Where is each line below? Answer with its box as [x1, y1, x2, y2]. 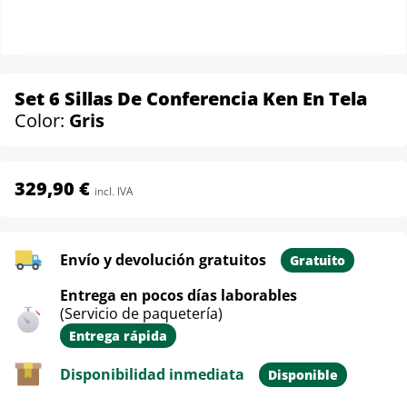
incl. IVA [94, 184, 133, 199]
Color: [15, 108, 69, 133]
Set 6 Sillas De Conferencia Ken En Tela [15, 86, 367, 111]
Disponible [268, 366, 338, 383]
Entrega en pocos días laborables [60, 285, 297, 305]
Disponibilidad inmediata [60, 364, 244, 384]
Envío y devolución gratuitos [60, 250, 266, 270]
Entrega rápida [69, 327, 167, 344]
